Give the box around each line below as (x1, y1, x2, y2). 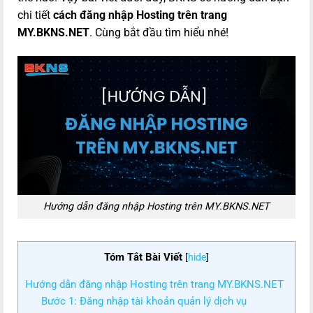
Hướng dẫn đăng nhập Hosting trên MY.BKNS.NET (43, 201, 270, 213)
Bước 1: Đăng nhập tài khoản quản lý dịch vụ (41, 295, 247, 308)
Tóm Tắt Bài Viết (104, 251, 182, 264)
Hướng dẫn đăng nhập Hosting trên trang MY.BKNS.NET (25, 278, 284, 291)
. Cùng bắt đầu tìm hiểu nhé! (89, 25, 228, 39)
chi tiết (17, 8, 53, 22)
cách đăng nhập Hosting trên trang (53, 8, 227, 22)
